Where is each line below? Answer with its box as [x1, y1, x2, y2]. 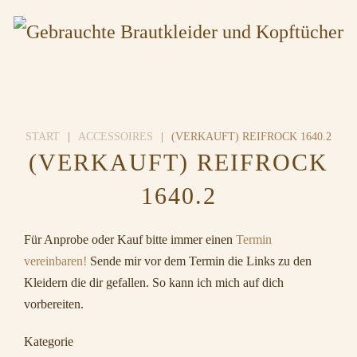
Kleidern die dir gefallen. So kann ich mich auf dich [24, 276, 284, 289]
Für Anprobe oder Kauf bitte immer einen [24, 233, 236, 246]
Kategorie [24, 335, 73, 348]
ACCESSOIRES [78, 131, 153, 143]
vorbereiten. [24, 297, 84, 311]
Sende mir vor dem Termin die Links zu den [87, 254, 312, 268]
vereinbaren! [24, 254, 87, 268]
